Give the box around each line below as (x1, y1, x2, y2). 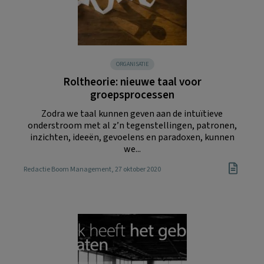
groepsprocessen (90, 87, 174, 103)
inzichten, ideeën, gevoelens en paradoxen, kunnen (29, 130, 235, 144)
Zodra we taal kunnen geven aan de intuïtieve (41, 107, 223, 120)
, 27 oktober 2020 (111, 164, 161, 175)
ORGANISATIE (115, 60, 148, 68)
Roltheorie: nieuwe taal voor (62, 74, 202, 90)
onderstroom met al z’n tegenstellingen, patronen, (27, 118, 237, 132)
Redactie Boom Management (24, 164, 111, 175)
